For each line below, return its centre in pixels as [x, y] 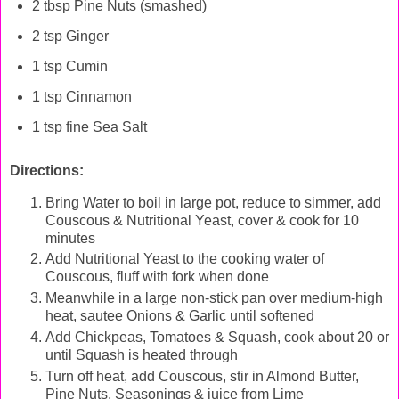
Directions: [47, 170]
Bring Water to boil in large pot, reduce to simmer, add [213, 202]
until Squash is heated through [142, 355]
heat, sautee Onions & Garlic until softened [180, 316]
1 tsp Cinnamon [81, 96]
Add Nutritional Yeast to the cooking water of [185, 259]
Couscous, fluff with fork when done [157, 277]
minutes [70, 238]
